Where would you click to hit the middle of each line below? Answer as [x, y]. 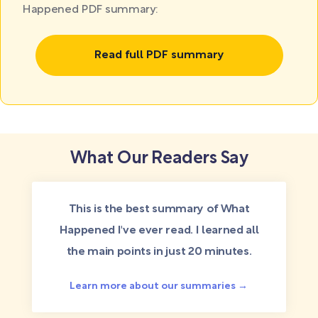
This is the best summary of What [159, 209]
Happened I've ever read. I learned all [159, 231]
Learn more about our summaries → [159, 286]
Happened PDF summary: [90, 10]
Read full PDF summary [159, 55]
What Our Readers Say [159, 159]
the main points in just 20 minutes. [159, 252]
